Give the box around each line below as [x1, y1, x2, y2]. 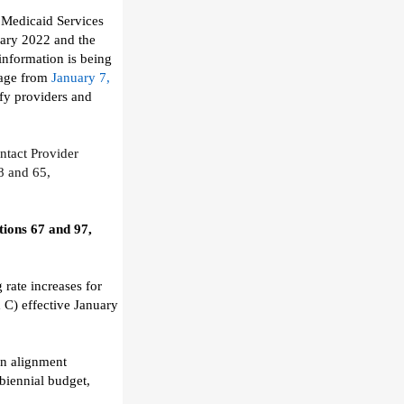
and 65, [8, 165, 50, 179]
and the [54, 32, 96, 47]
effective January [22, 298, 118, 312]
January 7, [51, 70, 110, 85]
